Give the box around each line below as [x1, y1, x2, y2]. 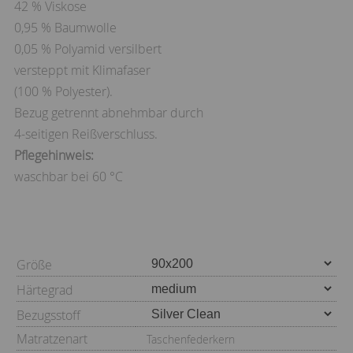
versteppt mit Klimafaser [14, 61, 150, 79]
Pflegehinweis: [14, 146, 94, 164]
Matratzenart [17, 329, 91, 347]
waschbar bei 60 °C [14, 167, 123, 185]
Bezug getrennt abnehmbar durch [14, 103, 203, 121]
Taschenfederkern [147, 331, 235, 347]
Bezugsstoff [17, 306, 84, 324]
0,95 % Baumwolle [14, 18, 117, 36]
